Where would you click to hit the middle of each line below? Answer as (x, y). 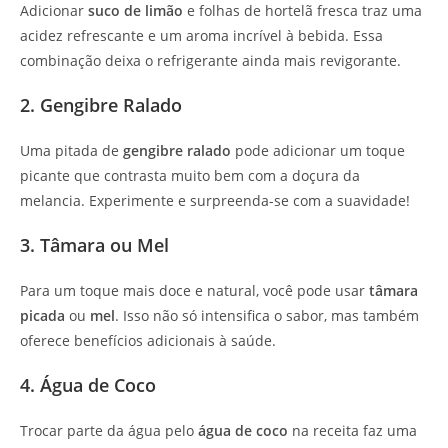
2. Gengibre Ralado (101, 105)
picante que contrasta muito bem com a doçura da (190, 176)
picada (42, 316)
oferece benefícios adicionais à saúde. (148, 341)
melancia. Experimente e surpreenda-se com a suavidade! (215, 201)
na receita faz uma (352, 431)
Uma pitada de (71, 151)
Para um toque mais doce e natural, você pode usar (194, 291)
